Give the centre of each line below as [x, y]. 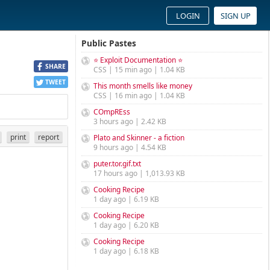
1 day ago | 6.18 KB [126, 251]
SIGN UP [235, 16]
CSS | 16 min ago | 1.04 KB [139, 96]
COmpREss [112, 112]
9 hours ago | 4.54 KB [130, 147]
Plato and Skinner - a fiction [139, 138]
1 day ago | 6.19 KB [126, 199]
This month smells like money [143, 86]
